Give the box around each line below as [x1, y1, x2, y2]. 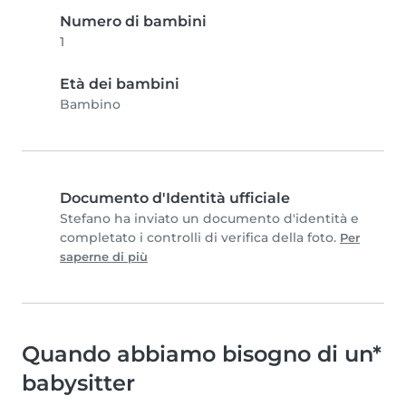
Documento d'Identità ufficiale [60, 189, 290, 208]
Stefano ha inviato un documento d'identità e [60, 210, 359, 227]
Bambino [60, 96, 121, 113]
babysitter [22, 370, 135, 397]
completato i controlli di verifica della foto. [60, 229, 340, 246]
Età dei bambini [60, 75, 179, 93]
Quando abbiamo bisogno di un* [22, 341, 382, 368]
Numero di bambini [60, 13, 207, 31]
